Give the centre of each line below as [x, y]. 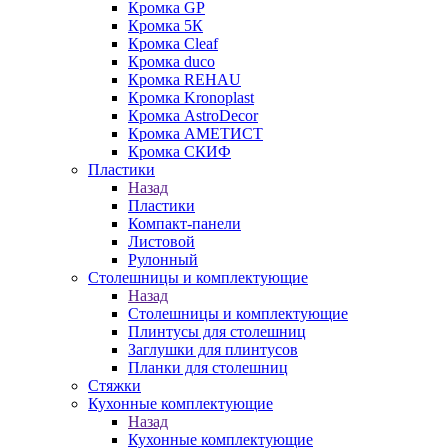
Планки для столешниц [208, 367]
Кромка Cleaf [173, 43]
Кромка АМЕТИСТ [195, 133]
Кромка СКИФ [179, 151]
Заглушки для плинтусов [213, 349]
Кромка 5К [165, 25]
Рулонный [163, 259]
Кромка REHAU [184, 79]
